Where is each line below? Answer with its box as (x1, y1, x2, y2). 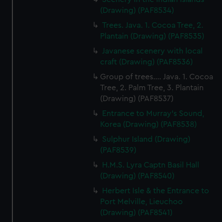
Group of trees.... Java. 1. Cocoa (100, 73, 214, 81)
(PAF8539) (100, 146, 137, 154)
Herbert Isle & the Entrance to (102, 187, 210, 195)
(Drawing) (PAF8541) (100, 209, 173, 217)
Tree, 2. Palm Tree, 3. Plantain (100, 84, 204, 92)
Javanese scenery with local (102, 47, 203, 55)
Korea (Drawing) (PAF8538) (100, 120, 197, 128)
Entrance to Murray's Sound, (102, 110, 205, 117)
